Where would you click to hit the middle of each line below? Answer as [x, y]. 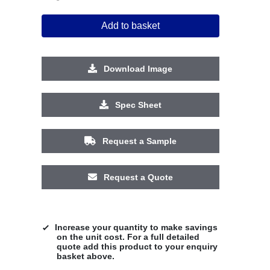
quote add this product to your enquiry [137, 246]
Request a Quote [137, 177]
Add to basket [130, 25]
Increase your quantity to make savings [136, 227]
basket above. [85, 256]
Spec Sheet [137, 105]
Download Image [137, 68]
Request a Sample [138, 141]
